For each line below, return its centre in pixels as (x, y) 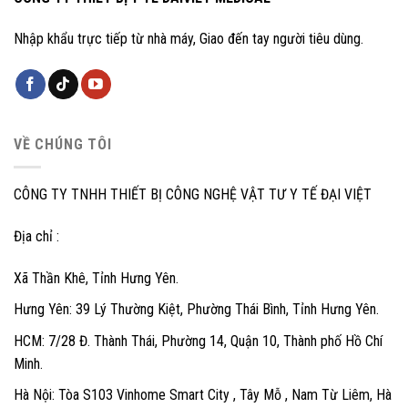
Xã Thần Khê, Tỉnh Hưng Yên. (96, 278)
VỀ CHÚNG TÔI (63, 145)
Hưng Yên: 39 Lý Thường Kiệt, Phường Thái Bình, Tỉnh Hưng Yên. (196, 310)
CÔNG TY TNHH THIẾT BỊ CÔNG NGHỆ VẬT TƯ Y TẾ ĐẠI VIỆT (193, 194)
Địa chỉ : (36, 236)
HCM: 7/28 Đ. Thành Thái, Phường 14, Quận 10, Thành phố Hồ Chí (198, 341)
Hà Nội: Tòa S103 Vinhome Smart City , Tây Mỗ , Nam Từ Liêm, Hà (203, 395)
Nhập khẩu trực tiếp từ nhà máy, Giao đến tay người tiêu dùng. (189, 39)
